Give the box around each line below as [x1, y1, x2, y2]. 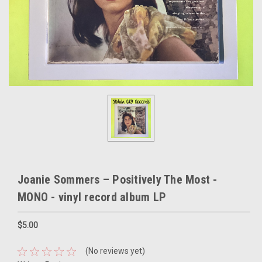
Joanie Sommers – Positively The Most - [18, 172, 218, 187]
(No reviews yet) [85, 246, 145, 256]
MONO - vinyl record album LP [18, 189, 166, 204]
